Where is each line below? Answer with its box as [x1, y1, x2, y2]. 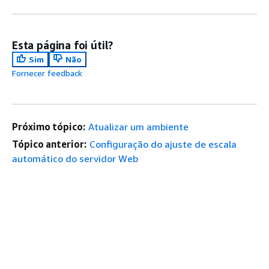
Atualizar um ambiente [88, 121, 189, 133]
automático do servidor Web [12, 153, 138, 165]
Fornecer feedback [12, 68, 82, 79]
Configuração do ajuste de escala [89, 138, 237, 151]
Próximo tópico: [12, 121, 85, 133]
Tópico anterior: [12, 138, 86, 151]
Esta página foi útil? [12, 38, 113, 52]
